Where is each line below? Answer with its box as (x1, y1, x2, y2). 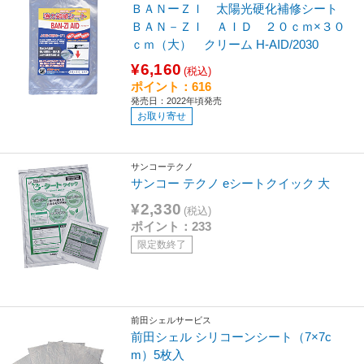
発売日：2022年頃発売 (131, 95, 223, 106)
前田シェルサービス (131, 314, 212, 325)
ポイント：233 (131, 219, 212, 233)
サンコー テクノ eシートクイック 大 (131, 176, 331, 191)
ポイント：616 (131, 79, 212, 93)
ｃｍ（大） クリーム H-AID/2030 (131, 37, 319, 51)
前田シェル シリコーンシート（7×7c (131, 330, 332, 344)
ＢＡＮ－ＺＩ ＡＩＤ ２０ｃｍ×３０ (131, 19, 346, 33)
